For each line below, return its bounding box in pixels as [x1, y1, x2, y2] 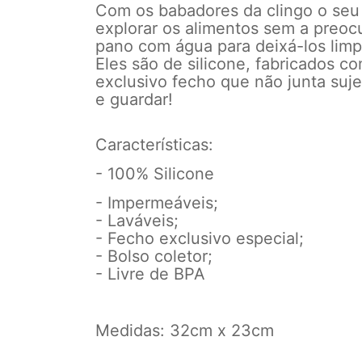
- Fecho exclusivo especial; [95, 229, 304, 249]
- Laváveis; [95, 211, 179, 231]
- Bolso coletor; [95, 246, 213, 267]
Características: [95, 135, 213, 155]
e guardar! [95, 90, 173, 110]
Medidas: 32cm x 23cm [95, 321, 274, 341]
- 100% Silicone [95, 164, 214, 184]
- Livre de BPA [95, 264, 210, 284]
